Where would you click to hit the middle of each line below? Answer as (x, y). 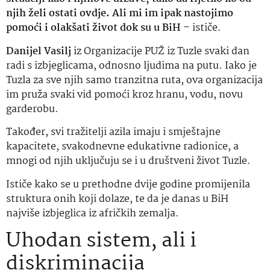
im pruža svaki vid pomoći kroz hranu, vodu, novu (124, 95)
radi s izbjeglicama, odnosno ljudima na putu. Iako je (131, 66)
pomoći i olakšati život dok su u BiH (93, 28)
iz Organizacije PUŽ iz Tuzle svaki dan (162, 51)
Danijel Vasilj (40, 51)
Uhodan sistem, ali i (101, 241)
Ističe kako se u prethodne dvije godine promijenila (128, 184)
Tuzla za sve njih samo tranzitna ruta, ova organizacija (134, 80)
